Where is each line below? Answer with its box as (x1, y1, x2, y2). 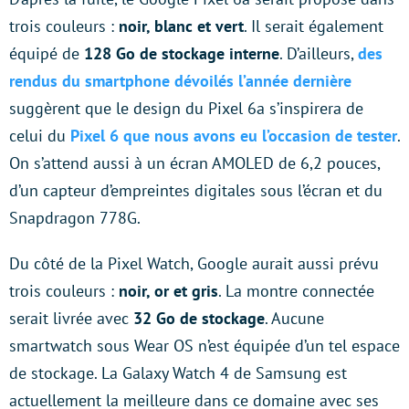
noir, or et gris (119, 279, 218, 301)
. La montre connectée (218, 279, 374, 301)
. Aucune (265, 307, 324, 329)
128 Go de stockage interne (84, 42, 279, 64)
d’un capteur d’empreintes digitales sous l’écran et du (9, 179, 383, 201)
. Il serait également (244, 15, 383, 37)
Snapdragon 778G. (9, 206, 141, 228)
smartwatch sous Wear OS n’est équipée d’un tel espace (9, 334, 400, 356)
